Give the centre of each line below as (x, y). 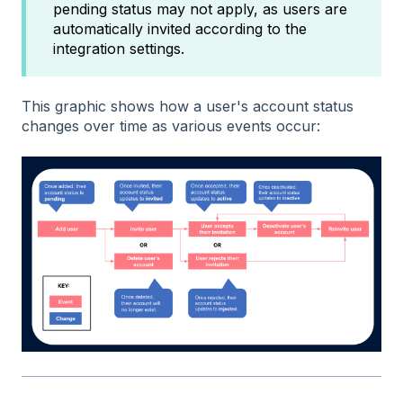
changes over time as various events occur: (171, 126)
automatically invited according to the (180, 28)
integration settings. (121, 48)
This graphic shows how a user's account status (188, 107)
